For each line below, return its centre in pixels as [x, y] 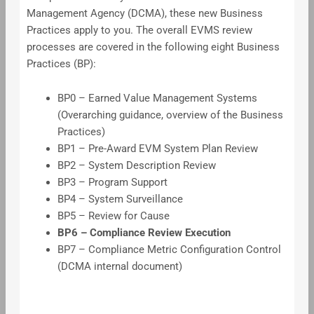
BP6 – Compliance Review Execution [144, 233]
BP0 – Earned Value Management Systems [157, 98]
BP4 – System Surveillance [120, 199]
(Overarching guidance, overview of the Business [170, 115]
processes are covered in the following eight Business [153, 47]
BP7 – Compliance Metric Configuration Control [169, 250]
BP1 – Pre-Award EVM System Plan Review [157, 149]
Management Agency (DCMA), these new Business [144, 13]
